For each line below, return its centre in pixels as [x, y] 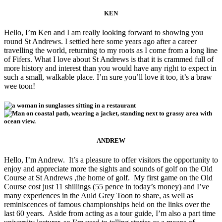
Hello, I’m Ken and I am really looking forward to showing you [104, 33]
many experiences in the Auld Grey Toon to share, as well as [99, 195]
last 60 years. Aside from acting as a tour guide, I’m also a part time [110, 213]
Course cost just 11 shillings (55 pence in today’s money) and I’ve [107, 186]
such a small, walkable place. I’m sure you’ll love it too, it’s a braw [108, 77]
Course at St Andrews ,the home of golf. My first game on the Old [108, 177]
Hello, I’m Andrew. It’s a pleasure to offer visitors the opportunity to [111, 160]
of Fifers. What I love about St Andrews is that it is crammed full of [109, 59]
